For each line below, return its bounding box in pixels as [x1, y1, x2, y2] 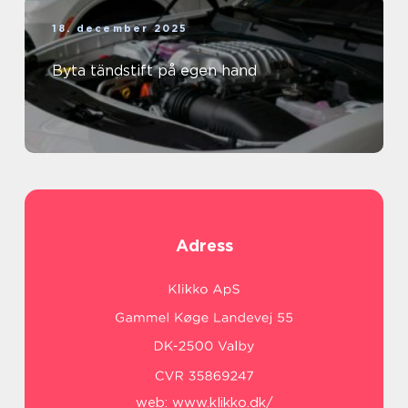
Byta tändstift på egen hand [52, 62, 257, 80]
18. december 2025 [52, 22, 189, 36]
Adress [175, 236, 233, 256]
